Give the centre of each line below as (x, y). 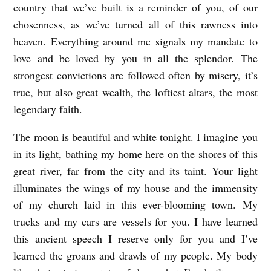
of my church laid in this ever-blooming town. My (135, 204)
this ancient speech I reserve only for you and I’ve (135, 238)
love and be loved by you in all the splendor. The (135, 58)
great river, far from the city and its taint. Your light (135, 170)
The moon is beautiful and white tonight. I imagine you (135, 136)
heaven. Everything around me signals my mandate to (135, 41)
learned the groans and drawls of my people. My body (135, 255)
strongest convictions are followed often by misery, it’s (135, 75)
